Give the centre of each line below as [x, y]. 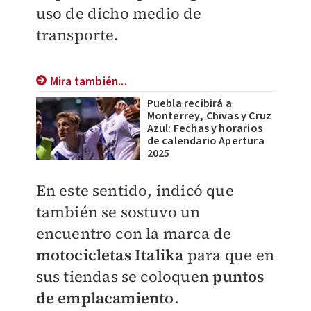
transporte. [77, 35]
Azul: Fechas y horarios [205, 128]
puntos [238, 276]
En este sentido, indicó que [135, 190]
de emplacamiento [105, 298]
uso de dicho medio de [119, 13]
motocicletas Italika [111, 255]
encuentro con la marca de [134, 233]
